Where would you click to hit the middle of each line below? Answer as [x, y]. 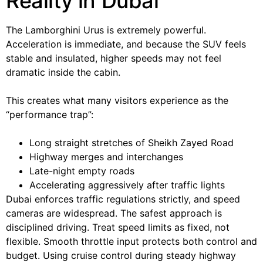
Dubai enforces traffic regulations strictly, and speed [123, 199]
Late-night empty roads [82, 171]
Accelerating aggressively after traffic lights [127, 185]
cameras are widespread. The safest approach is [114, 213]
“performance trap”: [50, 114]
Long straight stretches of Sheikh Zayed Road [131, 142]
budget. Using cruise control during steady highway [121, 255]
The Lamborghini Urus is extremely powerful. [106, 30]
